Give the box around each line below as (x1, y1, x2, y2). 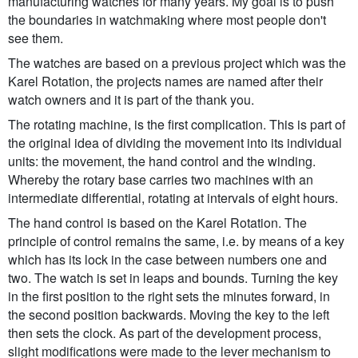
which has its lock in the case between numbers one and (8, 249, 327, 268)
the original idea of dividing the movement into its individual (8, 133, 342, 152)
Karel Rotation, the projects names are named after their (8, 71, 323, 90)
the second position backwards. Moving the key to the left (8, 304, 329, 324)
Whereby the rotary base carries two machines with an (8, 169, 313, 189)
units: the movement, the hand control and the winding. (8, 151, 316, 170)
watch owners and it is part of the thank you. (8, 89, 254, 109)
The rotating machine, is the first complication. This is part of (8, 114, 345, 133)
